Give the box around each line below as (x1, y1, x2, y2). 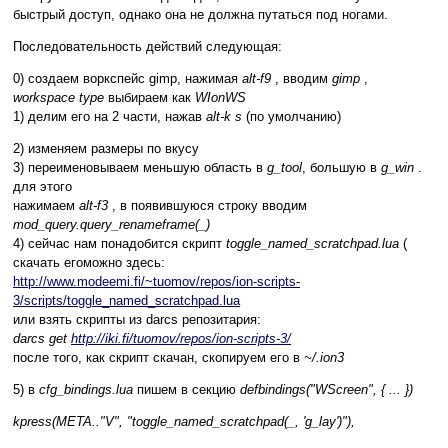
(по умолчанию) (242, 109, 341, 125)
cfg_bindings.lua (39, 382, 133, 398)
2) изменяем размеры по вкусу (13, 141, 199, 157)
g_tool (267, 160, 302, 176)
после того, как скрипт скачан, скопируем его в (13, 350, 304, 366)
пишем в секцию (133, 382, 240, 398)
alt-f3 (79, 198, 108, 214)
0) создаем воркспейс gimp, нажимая (13, 71, 242, 87)
